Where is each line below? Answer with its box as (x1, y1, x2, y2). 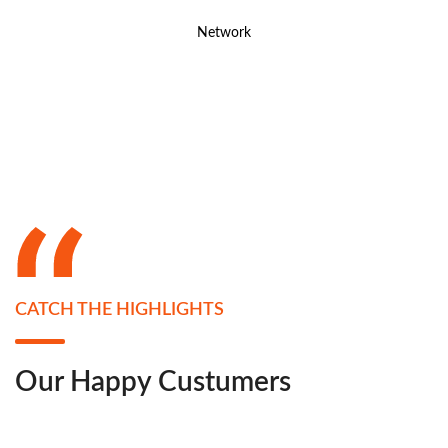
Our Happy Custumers (15, 367, 291, 396)
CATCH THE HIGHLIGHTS (15, 300, 224, 319)
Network (197, 26, 251, 41)
